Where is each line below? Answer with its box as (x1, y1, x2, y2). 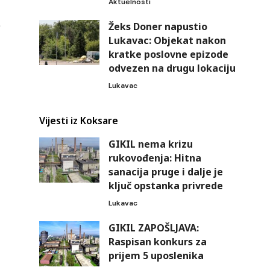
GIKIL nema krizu (108, 137, 193, 151)
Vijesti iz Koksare (39, 114, 118, 128)
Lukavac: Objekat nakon (108, 34, 226, 48)
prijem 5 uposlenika (108, 249, 204, 263)
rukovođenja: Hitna (108, 151, 201, 165)
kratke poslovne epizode (108, 48, 228, 61)
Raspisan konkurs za (108, 235, 207, 249)
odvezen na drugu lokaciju (108, 61, 236, 75)
